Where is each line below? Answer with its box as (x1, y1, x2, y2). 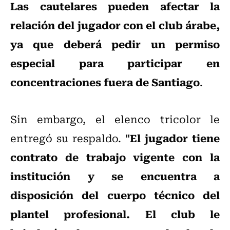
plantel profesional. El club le (10, 205, 220, 222)
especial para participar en (10, 54, 220, 71)
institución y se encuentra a (10, 167, 220, 184)
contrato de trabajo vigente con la (10, 148, 220, 165)
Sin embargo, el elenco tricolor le (10, 111, 220, 127)
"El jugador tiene (125, 129, 220, 146)
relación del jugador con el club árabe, (10, 16, 220, 33)
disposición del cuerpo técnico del (10, 186, 220, 203)
